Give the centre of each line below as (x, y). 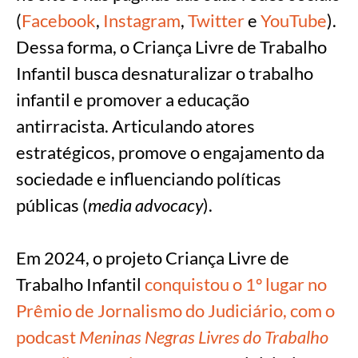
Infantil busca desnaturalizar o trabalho (165, 74)
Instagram (142, 21)
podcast (48, 337)
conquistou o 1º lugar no (236, 284)
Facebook (59, 21)
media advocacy (145, 205)
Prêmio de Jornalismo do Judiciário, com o (175, 311)
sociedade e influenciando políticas (149, 179)
